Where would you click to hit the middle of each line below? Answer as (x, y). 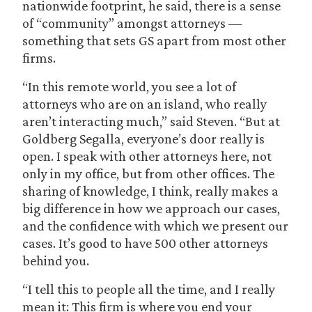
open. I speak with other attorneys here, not (147, 156)
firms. (39, 58)
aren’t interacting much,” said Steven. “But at (151, 121)
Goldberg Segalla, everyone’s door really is (143, 139)
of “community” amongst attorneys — (132, 23)
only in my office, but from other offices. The (148, 173)
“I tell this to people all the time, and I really (149, 289)
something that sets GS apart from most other (154, 40)
